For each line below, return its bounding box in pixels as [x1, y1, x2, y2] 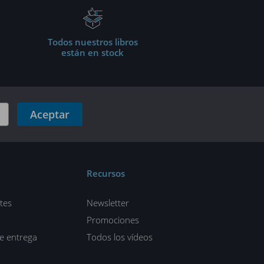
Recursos [86, 167, 125, 179]
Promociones [86, 214, 139, 226]
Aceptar [29, 107, 70, 121]
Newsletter [86, 197, 129, 209]
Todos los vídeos [86, 231, 153, 243]
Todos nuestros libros [47, 36, 138, 48]
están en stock [61, 47, 124, 58]
